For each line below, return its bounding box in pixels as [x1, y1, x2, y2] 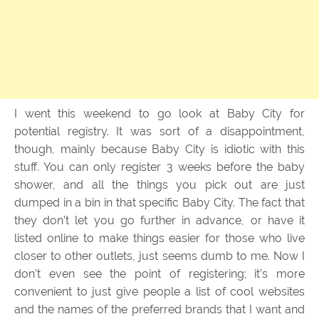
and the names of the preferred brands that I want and [14, 302, 305, 316]
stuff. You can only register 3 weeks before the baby [14, 159, 305, 174]
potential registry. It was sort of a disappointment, [14, 124, 305, 138]
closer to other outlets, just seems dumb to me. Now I [14, 249, 305, 263]
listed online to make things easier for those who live [14, 231, 305, 245]
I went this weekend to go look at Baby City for [14, 106, 305, 120]
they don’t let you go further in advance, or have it [14, 213, 305, 227]
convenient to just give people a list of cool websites [14, 284, 305, 298]
